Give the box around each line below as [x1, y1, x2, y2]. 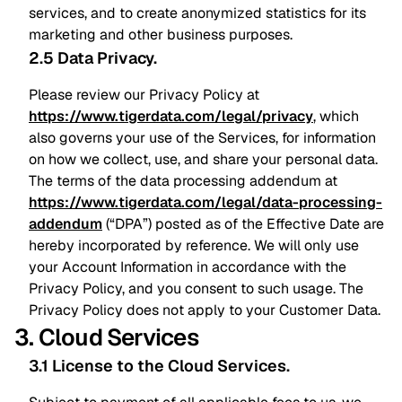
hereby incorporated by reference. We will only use [29, 236, 359, 255]
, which [313, 107, 359, 126]
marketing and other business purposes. [29, 25, 293, 44]
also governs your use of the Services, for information [29, 128, 376, 147]
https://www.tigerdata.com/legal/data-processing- [29, 193, 382, 212]
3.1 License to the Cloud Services [29, 355, 286, 376]
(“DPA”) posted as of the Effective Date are [102, 214, 384, 233]
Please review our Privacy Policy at [29, 85, 259, 104]
